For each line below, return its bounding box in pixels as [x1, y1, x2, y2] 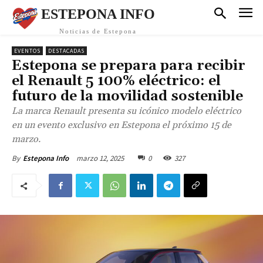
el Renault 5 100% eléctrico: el [12, 72, 221, 90]
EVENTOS [14, 47, 41, 55]
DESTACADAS [48, 47, 85, 55]
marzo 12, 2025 [76, 153, 124, 163]
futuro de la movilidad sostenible [12, 87, 243, 105]
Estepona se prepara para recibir [12, 57, 245, 75]
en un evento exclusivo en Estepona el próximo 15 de [12, 119, 231, 131]
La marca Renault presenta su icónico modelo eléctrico [12, 105, 241, 117]
